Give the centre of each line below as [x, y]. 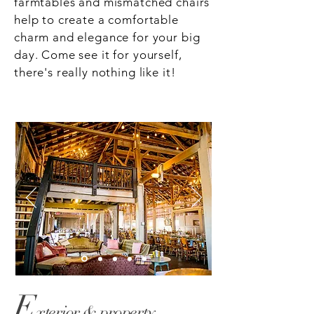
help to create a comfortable [96, 20]
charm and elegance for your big [107, 37]
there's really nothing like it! [95, 72]
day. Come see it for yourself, [98, 55]
